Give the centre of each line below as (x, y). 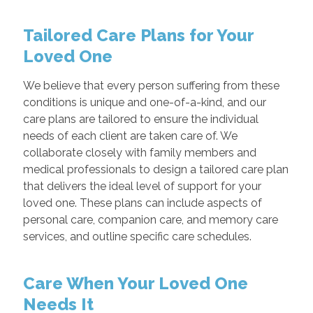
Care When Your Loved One (135, 283)
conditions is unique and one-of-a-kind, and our (144, 102)
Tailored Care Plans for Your (138, 35)
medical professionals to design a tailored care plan (155, 169)
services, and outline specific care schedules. (138, 236)
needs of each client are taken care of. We (130, 136)
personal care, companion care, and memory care (150, 220)
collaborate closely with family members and (139, 153)
